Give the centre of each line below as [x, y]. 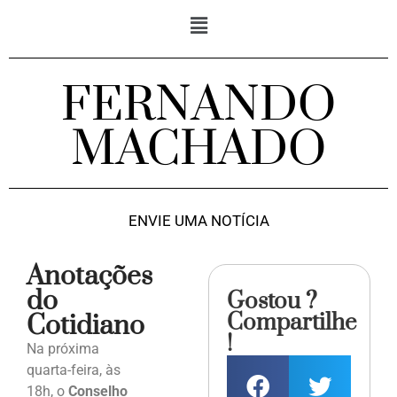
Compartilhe [292, 323]
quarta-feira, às [74, 370]
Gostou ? [272, 302]
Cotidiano [86, 327]
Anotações [90, 277]
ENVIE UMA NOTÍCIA [198, 221]
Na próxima [63, 349]
